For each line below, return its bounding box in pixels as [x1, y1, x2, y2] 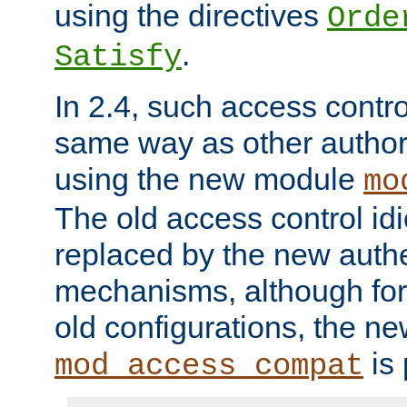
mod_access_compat [55, 349, 363, 384]
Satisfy [55, 40, 182, 75]
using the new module [55, 162, 363, 197]
